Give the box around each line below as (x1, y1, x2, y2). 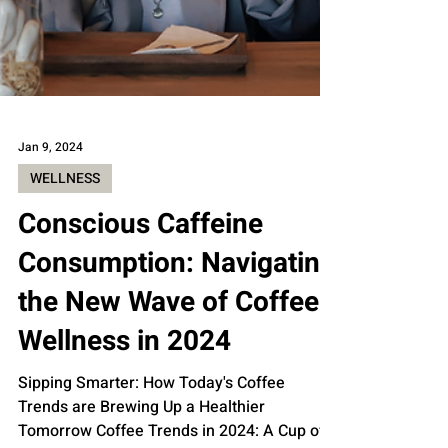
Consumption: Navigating (18, 339, 336, 380)
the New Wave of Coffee (18, 378, 319, 419)
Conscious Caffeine (18, 300, 263, 341)
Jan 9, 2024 (18, 234, 83, 252)
